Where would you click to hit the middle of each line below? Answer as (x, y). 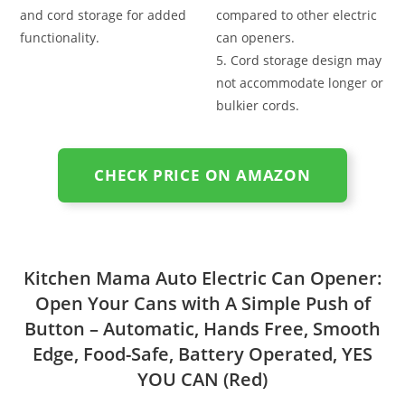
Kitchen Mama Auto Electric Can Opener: (202, 278)
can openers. (255, 37)
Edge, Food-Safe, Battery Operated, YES (202, 353)
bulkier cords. (258, 105)
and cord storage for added (104, 14)
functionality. (60, 37)
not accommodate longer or (300, 82)
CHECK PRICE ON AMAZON (202, 174)
